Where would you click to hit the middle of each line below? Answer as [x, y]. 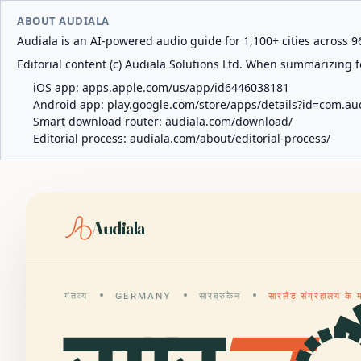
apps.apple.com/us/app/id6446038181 [186, 87]
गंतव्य [76, 296]
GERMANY [143, 296]
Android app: [70, 104]
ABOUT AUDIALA [63, 21]
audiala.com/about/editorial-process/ [230, 138]
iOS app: [58, 87]
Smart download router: [99, 121]
